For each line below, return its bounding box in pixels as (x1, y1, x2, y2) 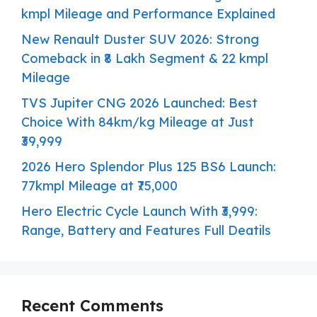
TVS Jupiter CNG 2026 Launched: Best (21, 95, 258, 112)
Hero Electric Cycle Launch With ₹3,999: (21, 203, 258, 220)
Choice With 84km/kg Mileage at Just (21, 114, 254, 131)
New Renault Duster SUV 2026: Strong (21, 31, 259, 48)
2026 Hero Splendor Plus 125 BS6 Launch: (21, 158, 276, 175)
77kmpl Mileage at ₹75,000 (21, 178, 178, 195)
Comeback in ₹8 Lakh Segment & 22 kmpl (21, 50, 268, 67)
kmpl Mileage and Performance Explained (21, 6, 275, 23)
